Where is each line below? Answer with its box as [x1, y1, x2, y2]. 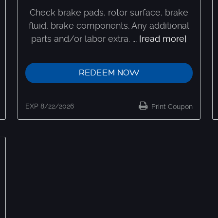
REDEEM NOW [78, 68, 140, 77]
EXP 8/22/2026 [25, 102, 74, 110]
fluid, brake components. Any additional [29, 20, 189, 31]
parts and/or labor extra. [31, 33, 130, 44]
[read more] [139, 33, 187, 44]
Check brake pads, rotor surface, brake [30, 7, 188, 18]
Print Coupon [149, 102, 193, 110]
